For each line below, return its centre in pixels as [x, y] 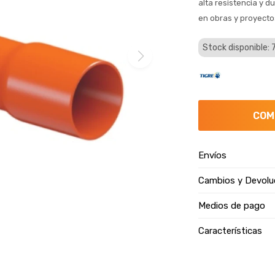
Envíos [213, 155]
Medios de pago [232, 206]
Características [230, 231]
